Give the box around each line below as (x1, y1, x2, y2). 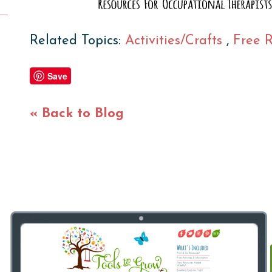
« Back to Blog (29, 106, 124, 121)
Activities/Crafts (124, 33, 226, 48)
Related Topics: (29, 33, 125, 48)
